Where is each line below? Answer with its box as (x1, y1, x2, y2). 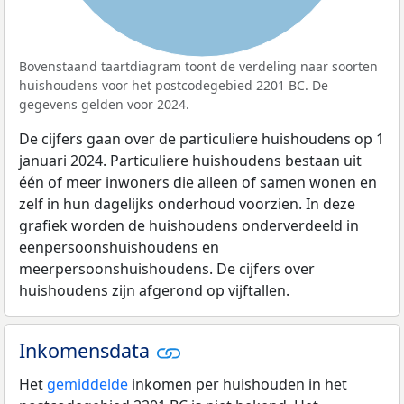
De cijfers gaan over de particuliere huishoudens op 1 (19, 129, 384, 150)
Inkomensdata (19, 337, 155, 364)
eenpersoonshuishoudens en (19, 237, 219, 258)
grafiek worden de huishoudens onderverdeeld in (19, 216, 359, 236)
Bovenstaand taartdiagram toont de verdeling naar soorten (19, 58, 378, 76)
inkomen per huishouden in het (128, 374, 347, 395)
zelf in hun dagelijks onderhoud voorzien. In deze (19, 194, 355, 215)
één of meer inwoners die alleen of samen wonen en (19, 172, 377, 193)
